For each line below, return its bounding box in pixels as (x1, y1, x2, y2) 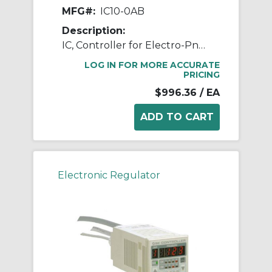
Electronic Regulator (58, 169, 160, 182)
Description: (62, 25, 125, 37)
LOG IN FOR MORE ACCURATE (84, 60, 220, 70)
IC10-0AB (100, 5, 144, 18)
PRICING (183, 70, 220, 80)
